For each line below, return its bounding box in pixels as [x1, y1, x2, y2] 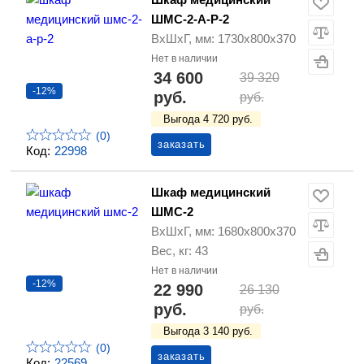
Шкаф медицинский [151, 185, 271, 200]
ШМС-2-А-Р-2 [151, 12, 229, 27]
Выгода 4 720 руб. [163, 113, 253, 126]
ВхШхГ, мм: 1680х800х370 [151, 224, 296, 239]
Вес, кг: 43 [151, 244, 208, 258]
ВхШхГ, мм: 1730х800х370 [151, 32, 296, 46]
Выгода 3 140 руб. [163, 325, 253, 338]
